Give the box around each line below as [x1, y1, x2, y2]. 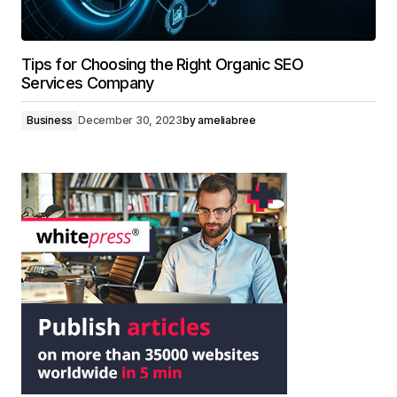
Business [27, 113, 74, 127]
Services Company [21, 74, 154, 92]
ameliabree [198, 113, 256, 127]
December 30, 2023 [78, 113, 183, 127]
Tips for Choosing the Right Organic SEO [21, 55, 303, 74]
